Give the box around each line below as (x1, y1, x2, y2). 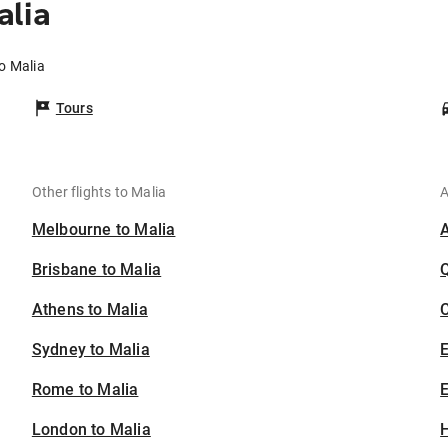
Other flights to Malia (31, 184, 167, 201)
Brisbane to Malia (31, 260, 162, 280)
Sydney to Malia (31, 340, 150, 360)
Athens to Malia (31, 300, 148, 320)
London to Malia (31, 420, 151, 440)
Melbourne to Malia (31, 220, 176, 240)
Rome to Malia (31, 380, 139, 400)
